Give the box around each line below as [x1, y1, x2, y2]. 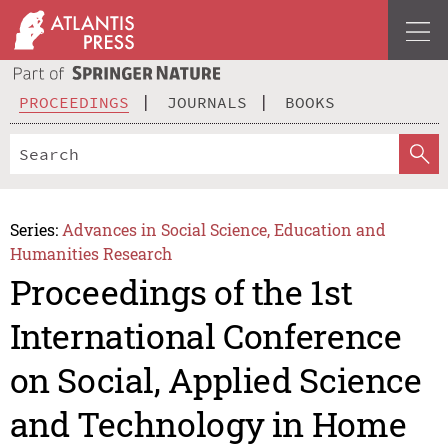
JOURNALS [167, 91, 247, 112]
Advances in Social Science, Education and [62, 218, 387, 240]
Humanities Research [9, 242, 172, 264]
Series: [9, 218, 58, 240]
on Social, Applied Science [9, 357, 422, 403]
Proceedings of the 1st [9, 269, 353, 315]
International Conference [9, 313, 402, 359]
